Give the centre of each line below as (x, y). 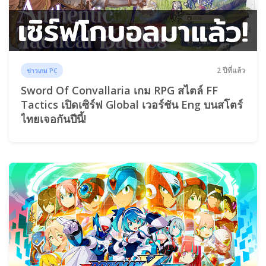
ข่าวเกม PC (42, 70)
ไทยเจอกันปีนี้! (53, 119)
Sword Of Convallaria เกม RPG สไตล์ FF (119, 91)
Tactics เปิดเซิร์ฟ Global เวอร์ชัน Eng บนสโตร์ (132, 105)
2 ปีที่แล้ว (231, 70)
